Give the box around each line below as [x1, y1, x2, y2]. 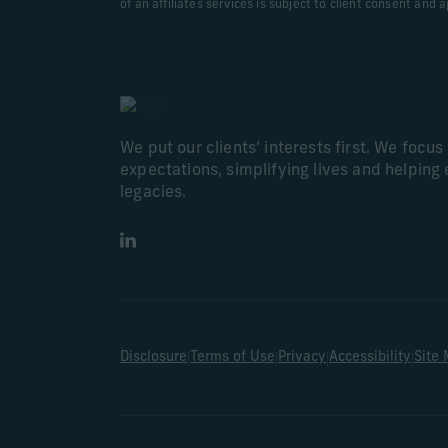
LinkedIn [120, 239, 178, 257]
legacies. [120, 185, 187, 201]
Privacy [278, 350, 326, 365]
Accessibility [329, 350, 411, 365]
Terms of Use [190, 350, 275, 365]
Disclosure [120, 350, 187, 365]
